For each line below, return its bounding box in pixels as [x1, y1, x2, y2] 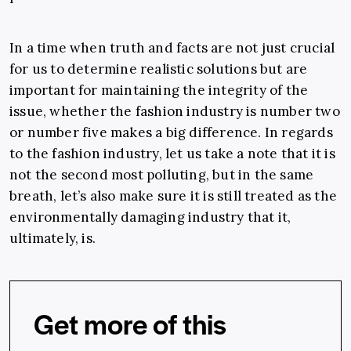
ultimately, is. [9, 230, 96, 248]
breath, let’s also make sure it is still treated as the [9, 187, 338, 205]
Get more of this [34, 303, 226, 344]
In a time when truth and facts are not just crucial [9, 39, 335, 57]
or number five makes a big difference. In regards [9, 124, 333, 142]
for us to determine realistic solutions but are [9, 60, 308, 78]
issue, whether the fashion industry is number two [9, 103, 340, 121]
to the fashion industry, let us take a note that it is [9, 145, 335, 163]
